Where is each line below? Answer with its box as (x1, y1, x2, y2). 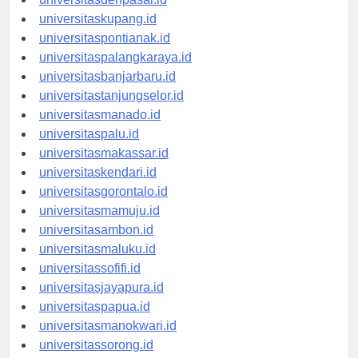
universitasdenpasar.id (39, 7, 167, 22)
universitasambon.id (39, 237, 153, 252)
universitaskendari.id (39, 180, 157, 194)
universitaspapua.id (39, 314, 150, 328)
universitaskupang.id (39, 26, 157, 41)
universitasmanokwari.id (39, 333, 177, 348)
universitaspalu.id (39, 141, 139, 156)
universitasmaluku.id (39, 257, 156, 271)
